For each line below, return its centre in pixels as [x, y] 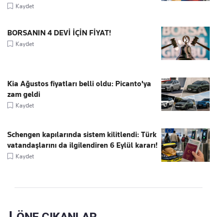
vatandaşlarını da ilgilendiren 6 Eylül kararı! [82, 145]
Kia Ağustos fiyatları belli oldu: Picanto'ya [79, 84]
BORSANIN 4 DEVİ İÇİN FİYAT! [59, 33]
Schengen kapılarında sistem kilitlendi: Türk [82, 134]
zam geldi [24, 94]
